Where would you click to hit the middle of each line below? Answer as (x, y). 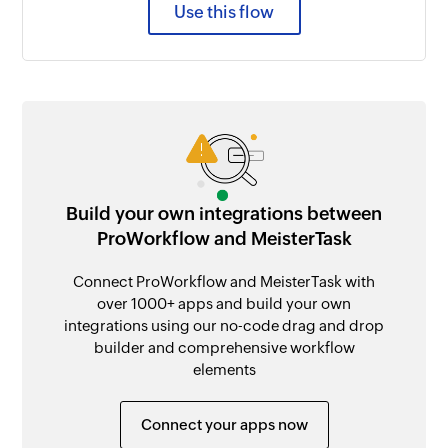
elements (224, 369)
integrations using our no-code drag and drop (224, 325)
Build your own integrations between (224, 213)
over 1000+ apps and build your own (224, 303)
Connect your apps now (224, 424)
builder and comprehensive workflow (224, 347)
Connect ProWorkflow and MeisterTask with (224, 281)
